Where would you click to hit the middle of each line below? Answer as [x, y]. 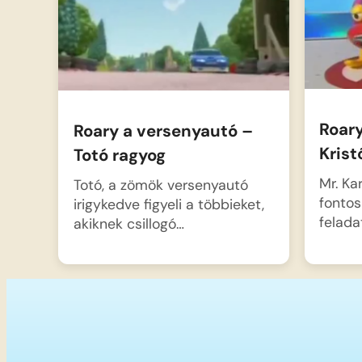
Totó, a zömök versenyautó [160, 185]
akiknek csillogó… [128, 224]
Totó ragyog [119, 156]
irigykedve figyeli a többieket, [168, 204]
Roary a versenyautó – [163, 131]
